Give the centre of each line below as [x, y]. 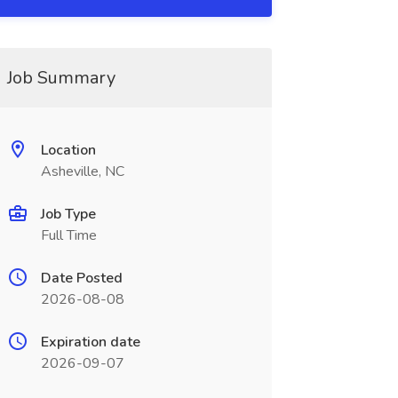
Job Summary [61, 78]
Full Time [68, 235]
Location [68, 150]
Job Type [68, 214]
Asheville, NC [82, 171]
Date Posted [81, 278]
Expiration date [90, 342]
